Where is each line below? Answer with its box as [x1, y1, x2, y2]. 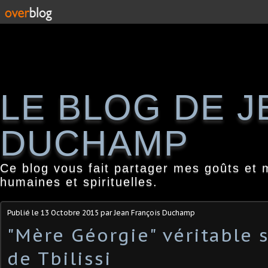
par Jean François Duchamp [99, 208, 195, 217]
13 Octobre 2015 [41, 208, 99, 217]
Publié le [7, 208, 41, 217]
